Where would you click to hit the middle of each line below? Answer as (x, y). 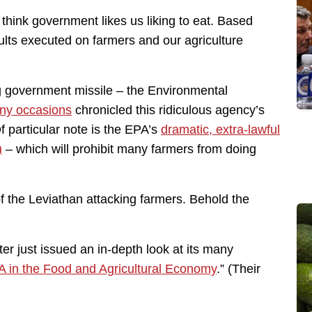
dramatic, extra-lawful (220, 129)
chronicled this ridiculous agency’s (168, 110)
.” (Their (239, 268)
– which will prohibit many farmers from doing (129, 149)
